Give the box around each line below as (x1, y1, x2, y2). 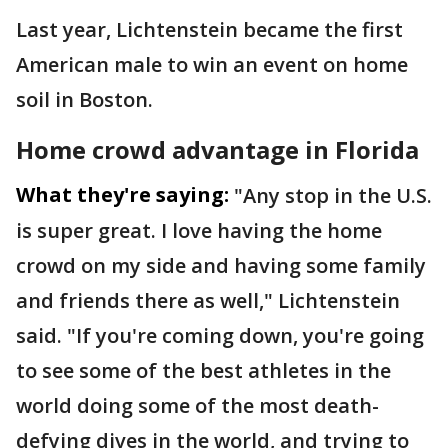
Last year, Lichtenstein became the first (16, 15, 403, 43)
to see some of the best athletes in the (16, 356, 391, 384)
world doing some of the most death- (16, 391, 379, 419)
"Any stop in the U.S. (234, 181, 432, 209)
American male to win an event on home (16, 50, 408, 78)
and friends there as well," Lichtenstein (16, 286, 400, 314)
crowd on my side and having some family (16, 251, 426, 279)
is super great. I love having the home (16, 216, 382, 244)
